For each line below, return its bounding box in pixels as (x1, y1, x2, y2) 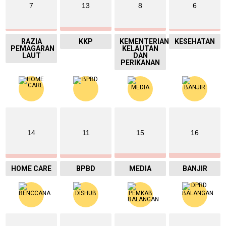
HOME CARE (11, 164, 51, 173)
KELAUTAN (122, 44, 158, 52)
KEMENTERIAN (120, 37, 169, 45)
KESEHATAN (175, 37, 215, 45)
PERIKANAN (121, 59, 160, 67)
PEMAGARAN (11, 44, 54, 52)
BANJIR (182, 164, 207, 173)
